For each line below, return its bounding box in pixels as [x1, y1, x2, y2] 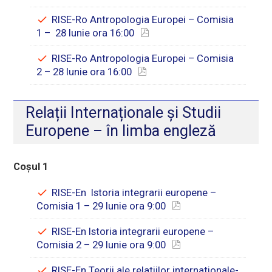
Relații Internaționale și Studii [25, 104, 222, 122]
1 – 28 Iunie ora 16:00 [36, 27, 135, 39]
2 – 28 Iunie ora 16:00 [36, 66, 132, 78]
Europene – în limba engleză [25, 122, 217, 140]
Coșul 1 [13, 160, 49, 172]
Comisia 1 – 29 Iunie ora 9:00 [36, 199, 166, 212]
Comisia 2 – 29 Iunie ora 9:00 [36, 238, 166, 251]
